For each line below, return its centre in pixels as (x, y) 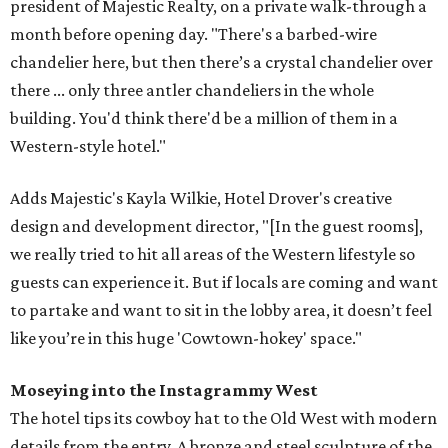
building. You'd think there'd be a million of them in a (204, 118)
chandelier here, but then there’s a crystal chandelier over (221, 62)
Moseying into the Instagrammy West (164, 390)
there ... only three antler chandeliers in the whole (192, 90)
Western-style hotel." (88, 146)
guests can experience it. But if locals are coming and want (224, 282)
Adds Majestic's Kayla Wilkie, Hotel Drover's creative (201, 198)
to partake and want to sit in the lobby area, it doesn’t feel (221, 310)
